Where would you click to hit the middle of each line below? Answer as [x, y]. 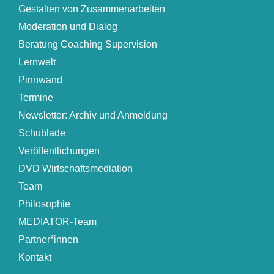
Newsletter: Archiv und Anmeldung [93, 116]
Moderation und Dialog [68, 27]
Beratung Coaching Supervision [88, 45]
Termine [36, 98]
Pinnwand [40, 80]
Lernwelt [37, 62]
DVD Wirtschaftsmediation [76, 169]
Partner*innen [48, 240]
